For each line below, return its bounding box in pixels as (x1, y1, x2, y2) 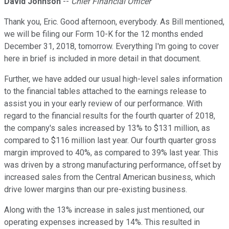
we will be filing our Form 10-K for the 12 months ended (4, 29, 203, 39)
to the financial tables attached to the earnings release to (4, 86, 207, 97)
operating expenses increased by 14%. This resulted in (4, 217, 200, 227)
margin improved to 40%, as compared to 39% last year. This (4, 148, 218, 158)
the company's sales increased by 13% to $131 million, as (4, 123, 210, 133)
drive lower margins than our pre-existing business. (4, 185, 187, 195)
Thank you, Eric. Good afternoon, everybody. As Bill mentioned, (4, 17, 224, 27)
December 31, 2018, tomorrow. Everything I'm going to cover (4, 41, 219, 52)
